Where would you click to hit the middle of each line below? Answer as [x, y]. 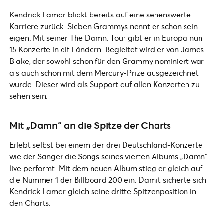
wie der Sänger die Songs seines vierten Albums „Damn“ [108, 156]
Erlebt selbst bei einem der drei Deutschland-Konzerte [106, 145]
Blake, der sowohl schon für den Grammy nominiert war [107, 61]
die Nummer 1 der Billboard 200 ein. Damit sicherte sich [108, 179]
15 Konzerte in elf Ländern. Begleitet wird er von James [107, 49]
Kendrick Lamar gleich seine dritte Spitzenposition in [103, 191]
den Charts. [30, 203]
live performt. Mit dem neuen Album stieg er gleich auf [106, 168]
